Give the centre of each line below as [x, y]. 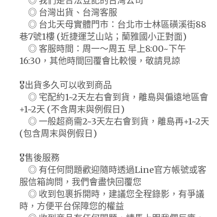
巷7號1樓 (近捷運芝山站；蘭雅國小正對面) [103, 36]
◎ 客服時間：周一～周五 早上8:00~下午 [103, 48]
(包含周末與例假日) [58, 133]
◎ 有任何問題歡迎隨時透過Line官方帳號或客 [113, 170]
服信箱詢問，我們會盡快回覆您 [80, 182]
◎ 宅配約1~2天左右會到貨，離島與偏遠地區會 [114, 97]
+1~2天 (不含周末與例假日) [72, 109]
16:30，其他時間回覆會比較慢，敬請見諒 [100, 61]
